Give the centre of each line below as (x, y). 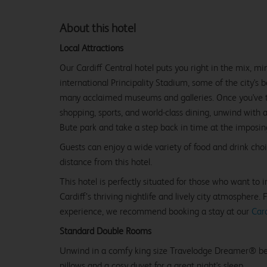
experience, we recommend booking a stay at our (156, 211)
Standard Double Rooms (105, 231)
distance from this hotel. (106, 162)
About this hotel (98, 28)
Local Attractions (91, 48)
